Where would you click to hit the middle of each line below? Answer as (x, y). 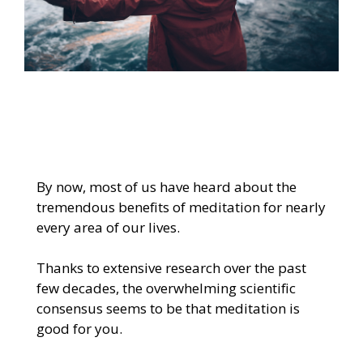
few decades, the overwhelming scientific (166, 288)
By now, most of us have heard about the (166, 186)
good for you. (79, 328)
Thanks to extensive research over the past (171, 267)
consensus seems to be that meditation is (168, 308)
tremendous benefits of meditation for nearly (181, 207)
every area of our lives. (108, 227)
